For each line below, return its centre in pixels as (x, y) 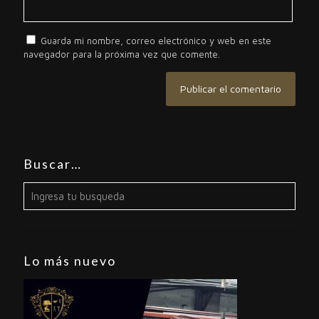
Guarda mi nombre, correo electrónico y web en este (156, 40)
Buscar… (53, 163)
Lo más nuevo (70, 260)
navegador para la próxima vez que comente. (122, 54)
